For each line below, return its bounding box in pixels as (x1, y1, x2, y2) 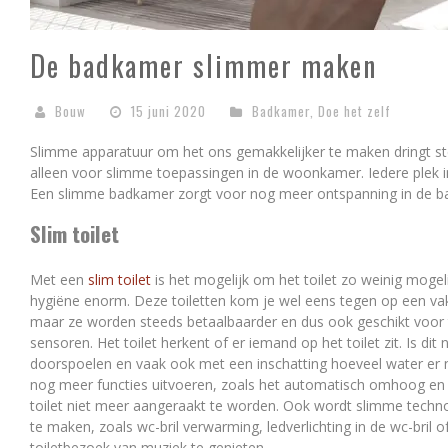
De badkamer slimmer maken (30, 45, 377, 86)
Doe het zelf (318, 101, 391, 121)
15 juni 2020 (131, 101, 206, 121)
